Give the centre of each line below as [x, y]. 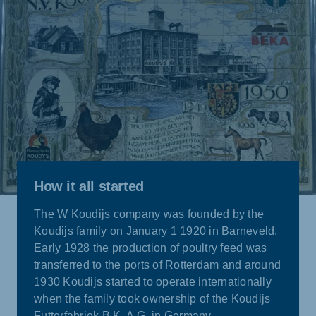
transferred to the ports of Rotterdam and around [157, 265]
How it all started [89, 187]
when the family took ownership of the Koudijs [152, 299]
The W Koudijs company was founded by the [149, 214]
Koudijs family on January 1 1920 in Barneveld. [156, 231]
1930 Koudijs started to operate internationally [153, 282]
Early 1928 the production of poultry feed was [151, 248]
